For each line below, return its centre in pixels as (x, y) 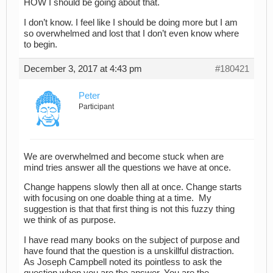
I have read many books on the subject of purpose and (132, 240)
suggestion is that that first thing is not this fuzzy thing (129, 209)
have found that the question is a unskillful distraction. (129, 251)
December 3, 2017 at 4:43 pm (83, 69)
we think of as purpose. (70, 220)
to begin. (41, 44)
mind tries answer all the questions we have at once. (127, 167)
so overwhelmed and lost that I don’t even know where (131, 34)
